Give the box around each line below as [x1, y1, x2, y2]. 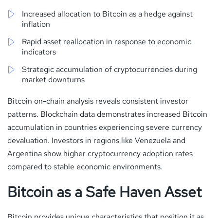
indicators [22, 46, 56, 57]
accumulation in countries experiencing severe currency [7, 122, 202, 132]
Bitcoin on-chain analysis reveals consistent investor [7, 95, 188, 106]
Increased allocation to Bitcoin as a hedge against [22, 8, 193, 19]
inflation [22, 18, 50, 29]
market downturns [22, 74, 85, 85]
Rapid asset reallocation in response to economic [22, 36, 191, 47]
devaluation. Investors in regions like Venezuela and [7, 135, 185, 145]
